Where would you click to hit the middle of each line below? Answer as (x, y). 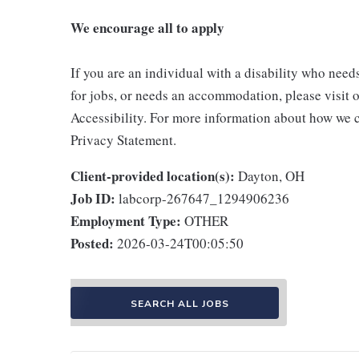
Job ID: (93, 198)
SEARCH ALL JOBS (179, 303)
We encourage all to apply (147, 27)
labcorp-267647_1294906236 (204, 198)
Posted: (92, 243)
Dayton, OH (271, 175)
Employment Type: (126, 220)
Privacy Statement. (123, 139)
